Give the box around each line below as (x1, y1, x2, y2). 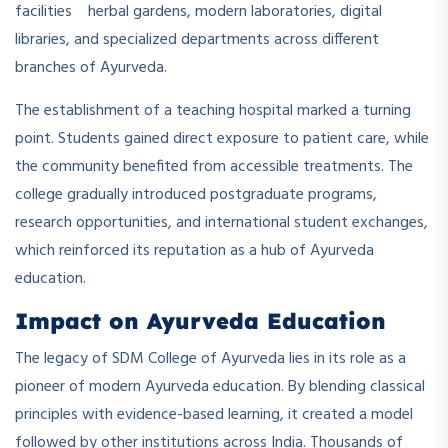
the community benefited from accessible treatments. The (15, 153, 413, 180)
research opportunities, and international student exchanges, (15, 209, 428, 236)
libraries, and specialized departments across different (15, 26, 379, 53)
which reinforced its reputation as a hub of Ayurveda (15, 237, 374, 264)
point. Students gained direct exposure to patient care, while (15, 125, 429, 152)
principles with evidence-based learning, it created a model (15, 401, 413, 428)
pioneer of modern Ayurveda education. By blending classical (15, 373, 425, 400)
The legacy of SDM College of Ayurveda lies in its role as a (15, 345, 406, 372)
